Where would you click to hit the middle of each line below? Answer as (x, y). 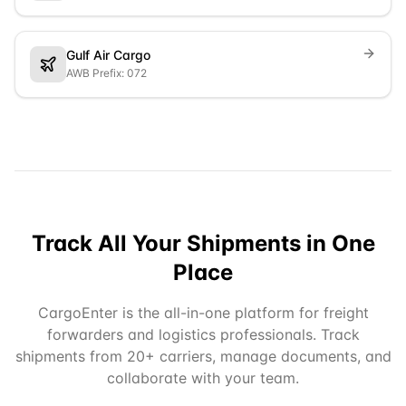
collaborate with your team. (203, 378)
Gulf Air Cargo (108, 55)
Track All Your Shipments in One (203, 243)
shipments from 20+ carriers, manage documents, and (203, 356)
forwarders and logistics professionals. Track (203, 334)
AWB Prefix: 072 (106, 73)
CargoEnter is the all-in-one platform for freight (203, 313)
